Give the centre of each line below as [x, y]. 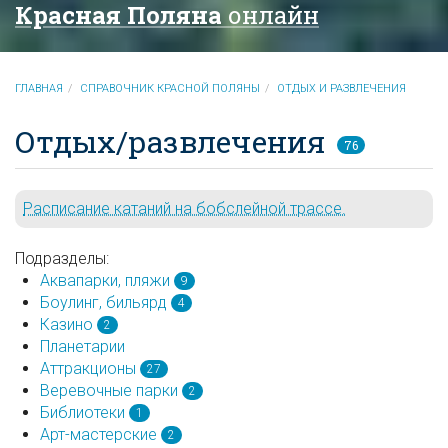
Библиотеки [82, 412]
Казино [66, 324]
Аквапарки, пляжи [105, 280]
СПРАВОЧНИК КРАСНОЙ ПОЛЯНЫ [170, 88]
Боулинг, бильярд [103, 302]
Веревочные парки [109, 390]
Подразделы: [62, 258]
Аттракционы [88, 368]
